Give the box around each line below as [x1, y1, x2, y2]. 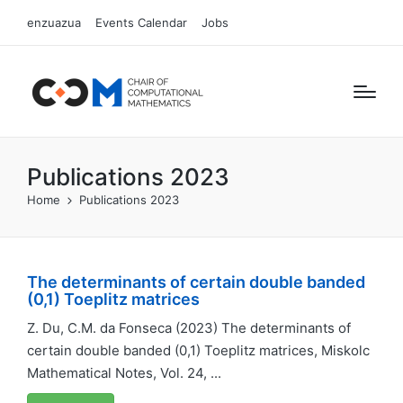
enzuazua [27, 15, 81, 30]
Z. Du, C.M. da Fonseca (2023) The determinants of [27, 319, 351, 336]
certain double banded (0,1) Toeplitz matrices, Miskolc [27, 342, 370, 359]
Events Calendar [95, 15, 187, 30]
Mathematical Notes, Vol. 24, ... [27, 364, 221, 381]
